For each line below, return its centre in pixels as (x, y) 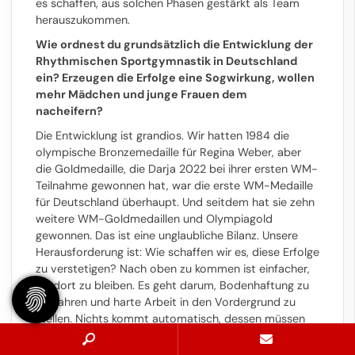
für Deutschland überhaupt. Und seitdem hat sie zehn (175, 202)
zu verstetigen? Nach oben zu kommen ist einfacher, (173, 268)
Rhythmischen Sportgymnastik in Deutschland (166, 61)
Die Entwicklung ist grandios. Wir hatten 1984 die (162, 135)
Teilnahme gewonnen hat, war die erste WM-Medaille (174, 185)
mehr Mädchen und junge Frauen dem (141, 94)
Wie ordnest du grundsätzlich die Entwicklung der (174, 44)
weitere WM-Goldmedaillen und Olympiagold (154, 218)
